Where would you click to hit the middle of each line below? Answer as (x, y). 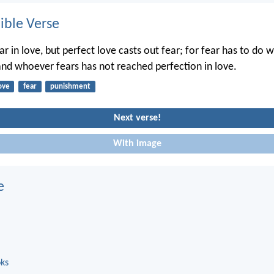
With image (137, 143)
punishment (70, 86)
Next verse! (137, 118)
